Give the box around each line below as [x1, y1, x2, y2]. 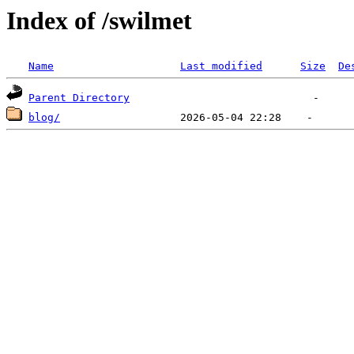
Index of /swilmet [6, 6, 192, 35]
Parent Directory [28, 92, 130, 104]
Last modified [180, 60, 262, 73]
